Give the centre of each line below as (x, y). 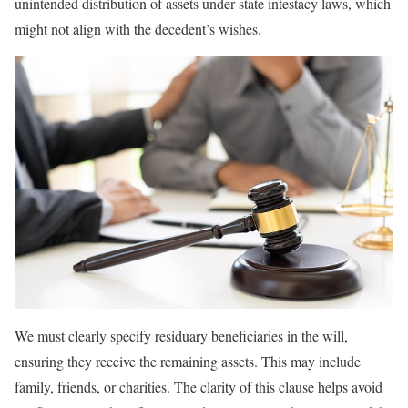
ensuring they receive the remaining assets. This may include (188, 362)
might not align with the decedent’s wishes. (138, 28)
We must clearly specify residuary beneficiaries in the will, (181, 336)
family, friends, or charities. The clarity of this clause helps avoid (199, 387)
